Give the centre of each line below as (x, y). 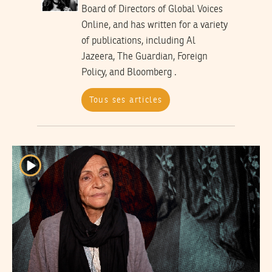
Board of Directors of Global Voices (152, 10)
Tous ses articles (126, 100)
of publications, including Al (138, 42)
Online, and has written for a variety (154, 26)
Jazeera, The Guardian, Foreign (144, 57)
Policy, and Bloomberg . (129, 73)
